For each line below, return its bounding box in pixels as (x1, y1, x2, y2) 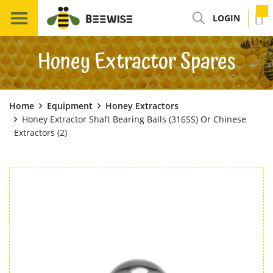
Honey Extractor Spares (37, 46, 236, 80)
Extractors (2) (14, 127, 67, 139)
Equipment (47, 100, 93, 112)
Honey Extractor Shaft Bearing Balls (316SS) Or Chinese (22, 113, 246, 126)
